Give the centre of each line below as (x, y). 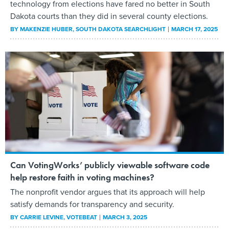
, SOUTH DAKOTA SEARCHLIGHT (120, 29)
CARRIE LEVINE (42, 217)
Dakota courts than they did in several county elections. (109, 16)
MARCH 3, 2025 (125, 217)
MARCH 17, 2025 (194, 29)
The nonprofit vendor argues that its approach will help (108, 192)
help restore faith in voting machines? (82, 177)
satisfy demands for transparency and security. (92, 204)
